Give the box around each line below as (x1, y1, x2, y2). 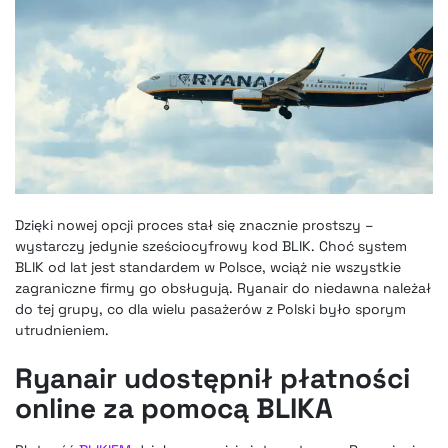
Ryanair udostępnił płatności (15, 360, 410, 397)
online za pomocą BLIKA (15, 390, 333, 427)
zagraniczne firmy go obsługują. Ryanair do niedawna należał (15, 279, 431, 298)
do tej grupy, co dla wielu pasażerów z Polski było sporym (15, 300, 406, 319)
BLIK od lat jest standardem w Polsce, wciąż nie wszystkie (15, 258, 401, 277)
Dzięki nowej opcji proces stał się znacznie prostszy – (15, 216, 374, 235)
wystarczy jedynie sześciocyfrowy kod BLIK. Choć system (15, 237, 407, 256)
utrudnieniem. (15, 321, 109, 340)
